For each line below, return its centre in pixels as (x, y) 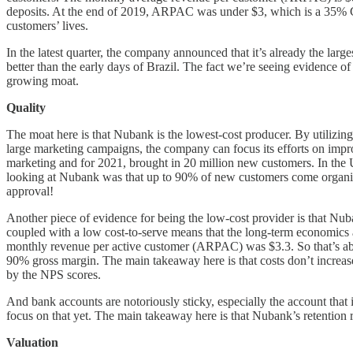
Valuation (32, 342)
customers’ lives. (47, 25)
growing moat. (43, 80)
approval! (30, 191)
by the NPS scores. (54, 274)
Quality (26, 107)
